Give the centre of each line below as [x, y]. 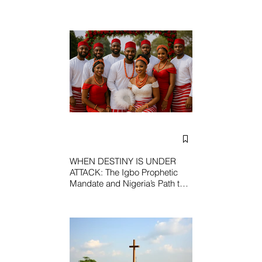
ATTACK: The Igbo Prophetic [124, 172]
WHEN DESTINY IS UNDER [123, 161]
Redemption [93, 194]
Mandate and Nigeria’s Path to [127, 183]
